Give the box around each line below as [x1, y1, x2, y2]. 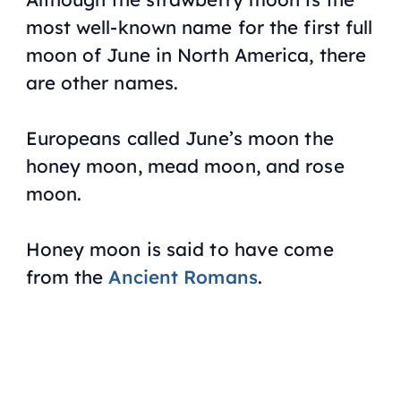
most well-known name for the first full [25, 15, 373, 39]
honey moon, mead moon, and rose [25, 154, 345, 178]
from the [25, 264, 109, 288]
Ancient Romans [108, 264, 258, 288]
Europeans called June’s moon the [25, 126, 334, 150]
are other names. [25, 71, 179, 95]
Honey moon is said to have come [25, 236, 334, 260]
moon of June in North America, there [25, 43, 367, 67]
